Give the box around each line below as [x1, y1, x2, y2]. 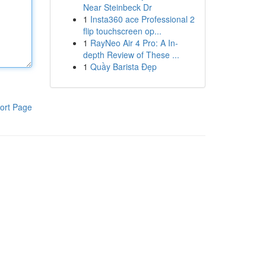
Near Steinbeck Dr [83, 1, 152, 13]
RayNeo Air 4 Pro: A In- [90, 37, 178, 49]
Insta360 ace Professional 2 [90, 13, 195, 25]
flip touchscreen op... [83, 25, 161, 37]
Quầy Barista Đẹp [90, 61, 157, 72]
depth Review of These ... [83, 49, 179, 61]
